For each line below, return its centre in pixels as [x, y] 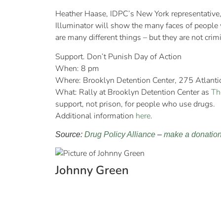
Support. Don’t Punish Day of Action [118, 56]
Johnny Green [92, 170]
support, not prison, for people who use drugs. [135, 104]
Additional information [95, 116]
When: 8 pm [77, 68]
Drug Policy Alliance [120, 135]
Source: [70, 135]
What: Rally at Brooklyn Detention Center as [133, 92]
